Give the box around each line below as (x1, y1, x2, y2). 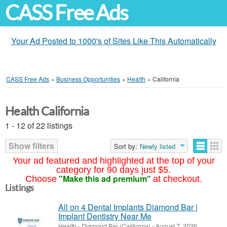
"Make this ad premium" (58, 173, 151, 184)
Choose (25, 174, 57, 184)
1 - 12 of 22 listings (5, 120, 72, 131)
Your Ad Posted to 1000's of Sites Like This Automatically (11, 35, 216, 47)
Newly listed (140, 141, 175, 151)
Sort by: (114, 141, 137, 151)
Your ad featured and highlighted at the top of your (12, 156, 215, 166)
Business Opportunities (56, 74, 120, 83)
